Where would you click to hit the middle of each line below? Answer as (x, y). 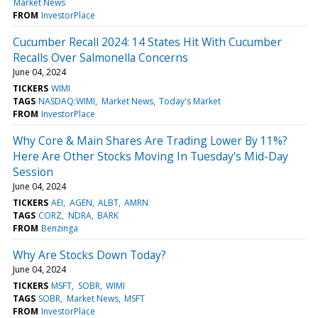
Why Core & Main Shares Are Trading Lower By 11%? (150, 140)
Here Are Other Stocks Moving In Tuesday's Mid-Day (150, 156)
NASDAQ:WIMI (67, 101)
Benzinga (60, 228)
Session (33, 171)
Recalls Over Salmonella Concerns (100, 57)
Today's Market (190, 101)
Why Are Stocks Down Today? (89, 254)
